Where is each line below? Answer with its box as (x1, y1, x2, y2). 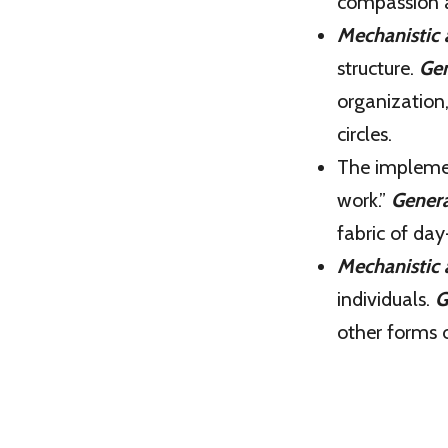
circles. (337, 122, 392, 146)
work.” (337, 188, 391, 212)
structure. (337, 56, 419, 80)
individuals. (337, 287, 435, 311)
